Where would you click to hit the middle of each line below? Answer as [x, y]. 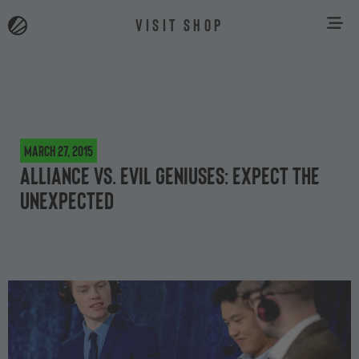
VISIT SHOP [179, 24]
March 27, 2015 [58, 151]
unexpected [67, 200]
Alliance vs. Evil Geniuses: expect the [170, 175]
